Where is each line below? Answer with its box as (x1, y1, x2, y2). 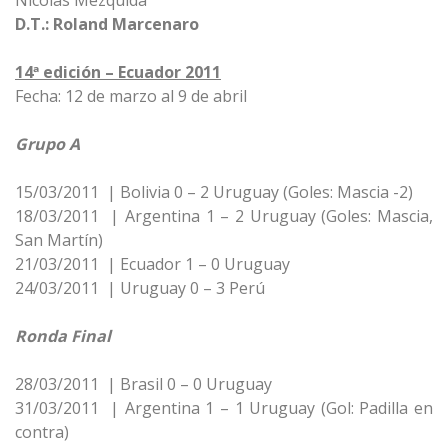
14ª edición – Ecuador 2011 (15, 61, 221, 83)
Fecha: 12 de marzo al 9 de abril (15, 85, 247, 107)
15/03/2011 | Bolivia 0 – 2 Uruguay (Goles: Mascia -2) (15, 181, 413, 203)
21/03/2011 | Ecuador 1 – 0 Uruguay (15, 253, 290, 275)
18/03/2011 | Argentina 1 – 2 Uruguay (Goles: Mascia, (15, 205, 433, 227)
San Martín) (15, 229, 103, 251)
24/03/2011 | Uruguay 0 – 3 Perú (15, 277, 265, 299)
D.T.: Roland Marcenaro (15, 13, 199, 35)
